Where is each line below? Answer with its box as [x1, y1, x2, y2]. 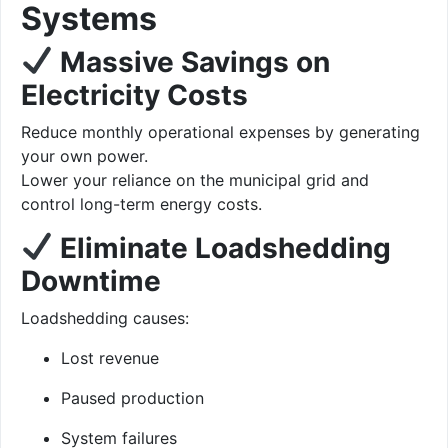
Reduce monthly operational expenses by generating [21, 121, 420, 142]
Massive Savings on [59, 44, 330, 79]
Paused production [61, 387, 204, 408]
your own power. [21, 145, 148, 166]
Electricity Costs [21, 77, 248, 112]
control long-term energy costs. [21, 193, 262, 214]
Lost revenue [61, 347, 159, 368]
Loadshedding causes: [21, 307, 189, 328]
